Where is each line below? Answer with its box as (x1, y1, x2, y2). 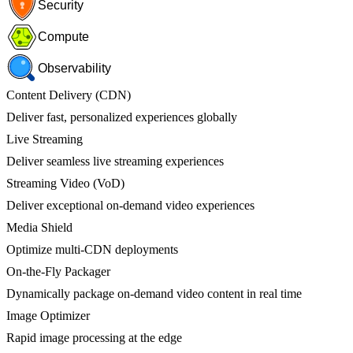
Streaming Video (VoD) (6, 176, 124, 190)
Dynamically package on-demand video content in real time (6, 286, 302, 300)
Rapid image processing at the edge (6, 330, 182, 344)
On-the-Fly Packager (6, 264, 110, 278)
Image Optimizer (6, 308, 90, 322)
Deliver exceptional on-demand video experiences (6, 198, 255, 212)
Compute (38, 29, 89, 43)
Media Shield (6, 220, 72, 234)
